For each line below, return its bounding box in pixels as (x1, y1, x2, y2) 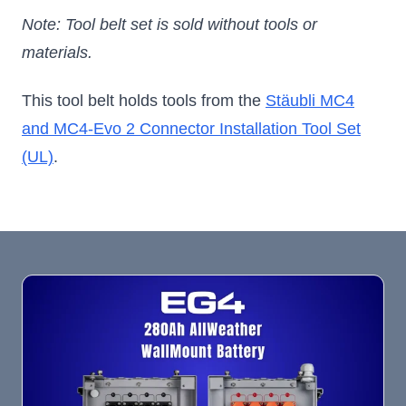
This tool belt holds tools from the (22, 92, 266, 111)
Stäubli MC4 (266, 92, 354, 111)
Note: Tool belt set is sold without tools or (22, 14, 317, 34)
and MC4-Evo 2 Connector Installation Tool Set (22, 120, 361, 139)
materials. (22, 43, 92, 62)
